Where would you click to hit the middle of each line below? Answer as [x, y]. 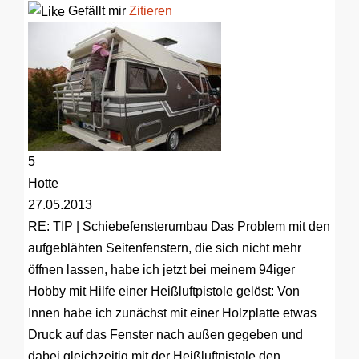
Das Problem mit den [269, 227]
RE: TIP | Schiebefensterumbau [118, 227]
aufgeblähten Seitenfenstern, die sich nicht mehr [165, 248]
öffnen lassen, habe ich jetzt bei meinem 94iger [161, 270]
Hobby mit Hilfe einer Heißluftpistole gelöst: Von [164, 292]
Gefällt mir [97, 11]
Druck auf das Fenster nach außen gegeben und [165, 335]
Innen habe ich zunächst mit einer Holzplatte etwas [172, 313]
